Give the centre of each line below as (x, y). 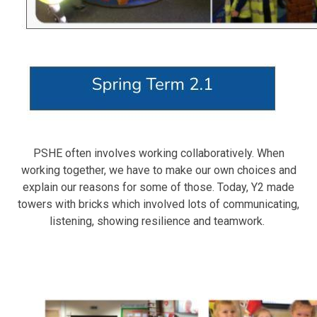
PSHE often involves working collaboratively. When (158, 154)
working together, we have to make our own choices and (158, 171)
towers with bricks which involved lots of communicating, (158, 204)
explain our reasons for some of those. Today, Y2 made (158, 188)
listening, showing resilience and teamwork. (158, 221)
